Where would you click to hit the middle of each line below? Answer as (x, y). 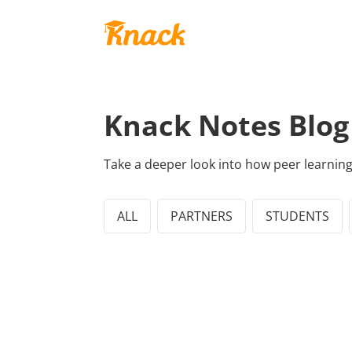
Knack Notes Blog (226, 125)
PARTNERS (202, 216)
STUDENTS (297, 216)
